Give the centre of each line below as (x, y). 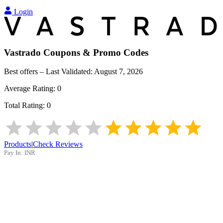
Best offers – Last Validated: (49, 72)
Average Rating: (31, 89)
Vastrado (22, 52)
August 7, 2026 (118, 72)
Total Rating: (25, 106)
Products (18, 144)
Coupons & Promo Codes (95, 52)
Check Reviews (58, 144)
